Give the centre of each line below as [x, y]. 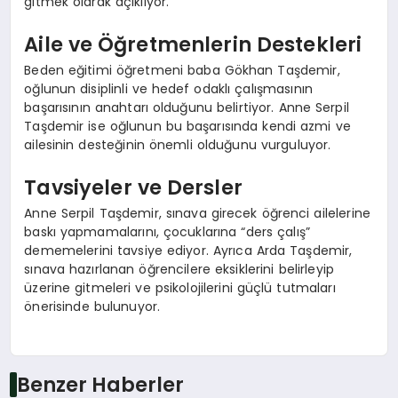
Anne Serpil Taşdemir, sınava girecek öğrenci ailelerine [197, 214]
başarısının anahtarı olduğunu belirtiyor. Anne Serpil [187, 108]
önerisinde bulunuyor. [92, 307]
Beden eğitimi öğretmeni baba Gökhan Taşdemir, [182, 71]
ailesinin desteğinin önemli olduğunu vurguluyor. [178, 145]
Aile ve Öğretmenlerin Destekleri [193, 44]
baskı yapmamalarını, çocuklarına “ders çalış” [167, 232]
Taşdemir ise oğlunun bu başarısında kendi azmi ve [187, 127]
